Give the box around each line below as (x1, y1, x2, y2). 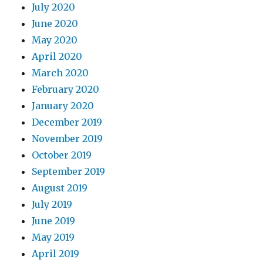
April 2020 (32, 50, 83, 63)
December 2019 (32, 116, 103, 129)
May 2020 (32, 34, 78, 46)
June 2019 (32, 215, 76, 227)
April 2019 (32, 248, 80, 260)
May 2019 (32, 231, 75, 244)
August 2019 (32, 182, 88, 194)
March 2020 (32, 67, 89, 79)
